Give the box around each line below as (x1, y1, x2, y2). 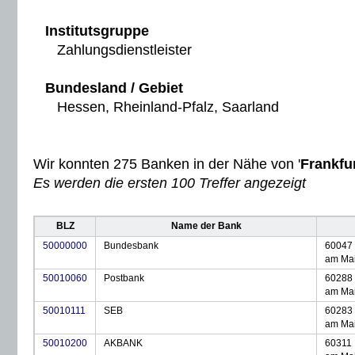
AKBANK (104, 338, 143, 349)
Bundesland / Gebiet (45, 80, 183, 96)
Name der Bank (170, 220, 242, 231)
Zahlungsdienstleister (45, 42, 192, 58)
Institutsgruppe (45, 23, 149, 39)
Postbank (104, 273, 144, 284)
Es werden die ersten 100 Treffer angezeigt (33, 175, 306, 191)
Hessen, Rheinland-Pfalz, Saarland (45, 99, 279, 115)
